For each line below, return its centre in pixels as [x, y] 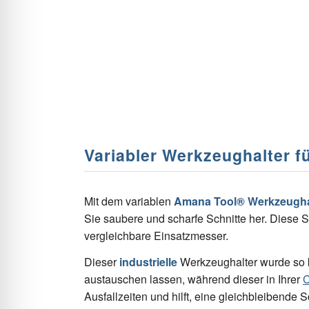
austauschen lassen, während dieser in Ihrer [193, 279]
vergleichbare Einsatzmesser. [156, 235]
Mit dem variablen [129, 201]
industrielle [148, 262]
